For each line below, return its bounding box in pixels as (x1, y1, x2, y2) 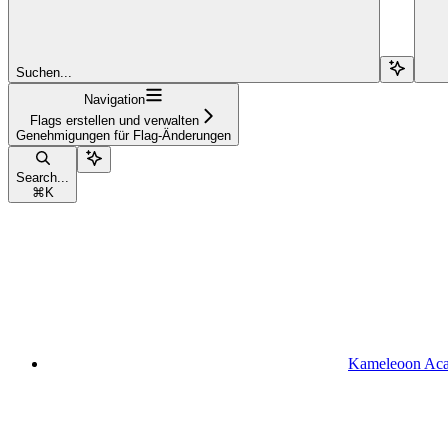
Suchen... (16, 64, 72, 80)
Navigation (84, 91, 145, 107)
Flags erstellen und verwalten (30, 112, 199, 128)
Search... (16, 169, 69, 185)
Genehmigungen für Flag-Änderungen (16, 127, 231, 143)
